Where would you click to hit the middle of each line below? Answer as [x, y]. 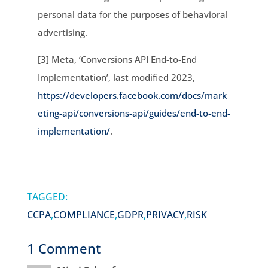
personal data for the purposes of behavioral [133, 14]
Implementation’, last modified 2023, [116, 77]
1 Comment [63, 248]
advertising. [63, 32]
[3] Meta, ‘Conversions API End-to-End [117, 59]
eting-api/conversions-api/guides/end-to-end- [134, 113]
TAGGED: [47, 197]
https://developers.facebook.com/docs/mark [132, 95]
